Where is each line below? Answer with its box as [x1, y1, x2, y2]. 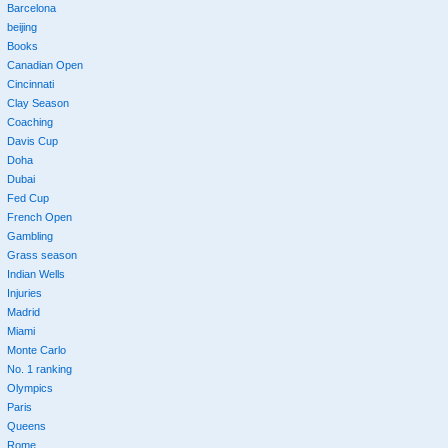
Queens [6, 420, 46, 433]
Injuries [6, 287, 42, 300]
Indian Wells [6, 268, 65, 281]
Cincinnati [6, 78, 54, 91]
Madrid [6, 306, 40, 319]
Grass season [6, 249, 77, 262]
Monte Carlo [6, 344, 66, 357]
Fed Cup [6, 192, 49, 205]
